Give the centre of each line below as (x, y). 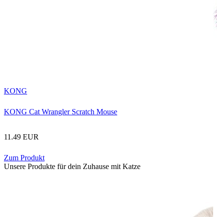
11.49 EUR (21, 137)
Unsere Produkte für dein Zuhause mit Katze (72, 166)
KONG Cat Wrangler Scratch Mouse (61, 111)
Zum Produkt (24, 157)
